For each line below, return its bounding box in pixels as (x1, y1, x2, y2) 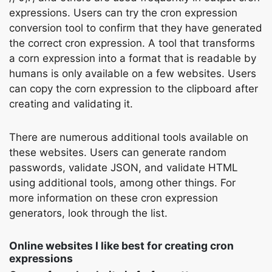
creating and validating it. (9, 98, 133, 110)
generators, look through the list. (9, 207, 168, 219)
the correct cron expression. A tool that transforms (9, 37, 255, 49)
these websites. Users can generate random (9, 146, 226, 158)
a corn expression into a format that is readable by (9, 52, 256, 64)
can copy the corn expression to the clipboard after (9, 83, 258, 95)
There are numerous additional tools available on (9, 131, 248, 143)
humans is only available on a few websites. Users (9, 67, 256, 80)
